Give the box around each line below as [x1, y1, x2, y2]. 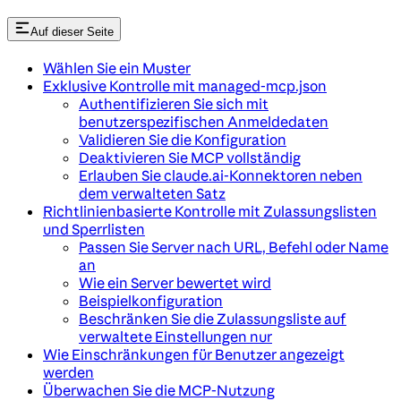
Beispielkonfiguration [79, 291, 223, 310]
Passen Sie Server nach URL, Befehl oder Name [79, 237, 388, 256]
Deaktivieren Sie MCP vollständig [79, 148, 301, 166]
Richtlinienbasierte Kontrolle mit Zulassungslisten [43, 201, 377, 220]
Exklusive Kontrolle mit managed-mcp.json [43, 76, 327, 95]
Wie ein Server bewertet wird [79, 273, 271, 292]
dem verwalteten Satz [79, 183, 226, 202]
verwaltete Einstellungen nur [79, 327, 272, 346]
